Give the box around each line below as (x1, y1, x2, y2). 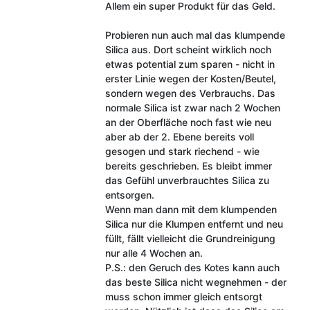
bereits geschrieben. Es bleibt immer (104, 159, 272, 172)
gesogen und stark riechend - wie (104, 145, 259, 157)
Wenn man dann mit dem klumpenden (104, 203, 277, 215)
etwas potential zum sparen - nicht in (104, 57, 275, 70)
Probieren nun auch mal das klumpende (104, 28, 285, 41)
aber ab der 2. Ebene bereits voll (104, 130, 254, 143)
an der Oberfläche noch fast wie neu (104, 116, 271, 128)
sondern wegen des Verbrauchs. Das (104, 86, 275, 99)
